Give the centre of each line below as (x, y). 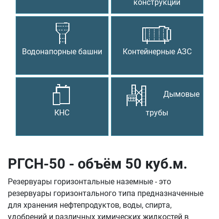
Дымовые (182, 94)
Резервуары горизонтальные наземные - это (89, 182)
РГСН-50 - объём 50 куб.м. (98, 164)
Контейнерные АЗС (157, 52)
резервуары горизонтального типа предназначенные (106, 194)
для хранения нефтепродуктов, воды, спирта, (90, 205)
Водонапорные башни (62, 52)
